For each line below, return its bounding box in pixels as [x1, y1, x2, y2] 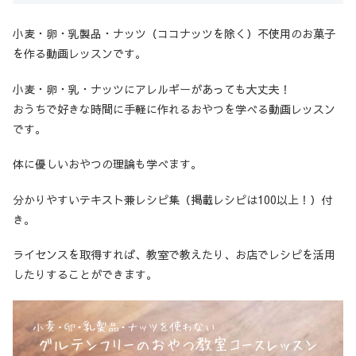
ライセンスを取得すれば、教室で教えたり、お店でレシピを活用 [13, 246, 335, 263]
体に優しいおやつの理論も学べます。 [13, 156, 202, 172]
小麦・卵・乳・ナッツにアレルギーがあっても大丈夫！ [13, 80, 291, 97]
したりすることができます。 [13, 266, 157, 283]
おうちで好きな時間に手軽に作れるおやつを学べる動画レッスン [13, 100, 335, 117]
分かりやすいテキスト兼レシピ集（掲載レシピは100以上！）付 [13, 191, 332, 207]
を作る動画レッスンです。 [13, 45, 146, 62]
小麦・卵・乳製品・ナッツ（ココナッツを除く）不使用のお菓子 [13, 25, 335, 42]
